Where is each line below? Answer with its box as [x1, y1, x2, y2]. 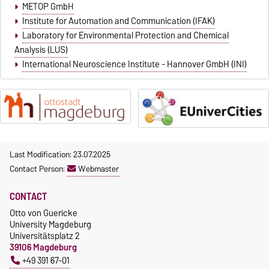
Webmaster [78, 162, 119, 177]
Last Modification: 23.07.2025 [10, 147, 110, 162]
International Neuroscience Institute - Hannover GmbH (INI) [22, 57, 247, 72]
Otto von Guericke [10, 205, 77, 221]
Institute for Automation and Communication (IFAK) [22, 14, 215, 29]
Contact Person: [10, 162, 67, 177]
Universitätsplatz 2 [10, 228, 80, 244]
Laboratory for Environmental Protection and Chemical [22, 28, 229, 43]
